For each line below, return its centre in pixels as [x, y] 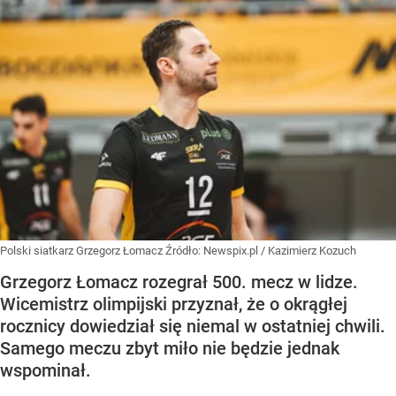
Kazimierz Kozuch [312, 251]
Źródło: [184, 251]
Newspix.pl [231, 251]
